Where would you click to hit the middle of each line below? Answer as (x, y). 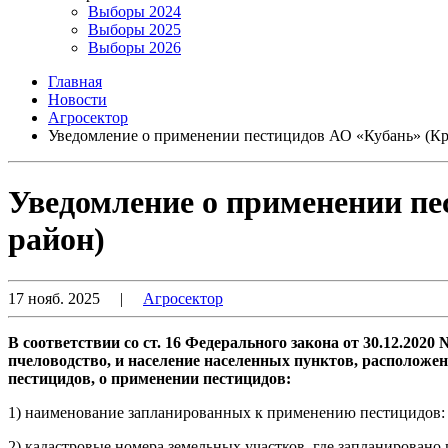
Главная (75, 81)
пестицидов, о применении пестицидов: (149, 378)
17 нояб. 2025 (54, 298)
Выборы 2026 (134, 47)
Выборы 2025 (134, 29)
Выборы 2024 (134, 11)
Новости (77, 99)
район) (56, 239)
